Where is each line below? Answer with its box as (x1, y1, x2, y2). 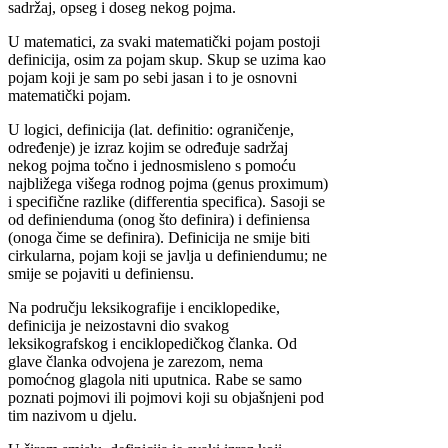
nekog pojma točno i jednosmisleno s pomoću (8, 156, 296, 174)
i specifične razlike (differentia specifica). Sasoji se (8, 192, 325, 210)
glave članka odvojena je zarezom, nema (8, 352, 263, 370)
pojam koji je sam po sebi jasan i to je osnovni (8, 68, 297, 86)
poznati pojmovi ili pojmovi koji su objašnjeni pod (8, 388, 324, 406)
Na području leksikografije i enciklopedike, (8, 298, 280, 316)
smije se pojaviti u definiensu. (8, 264, 194, 282)
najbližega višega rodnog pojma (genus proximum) (8, 174, 328, 192)
